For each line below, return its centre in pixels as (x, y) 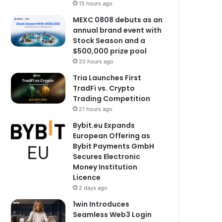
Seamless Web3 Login (112, 215)
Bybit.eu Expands (104, 125)
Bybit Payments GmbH (114, 146)
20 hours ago (96, 61)
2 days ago (93, 188)
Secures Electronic (107, 157)
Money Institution (105, 167)
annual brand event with (117, 30)
